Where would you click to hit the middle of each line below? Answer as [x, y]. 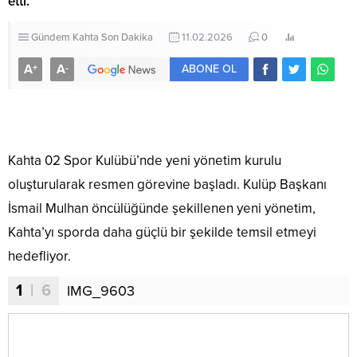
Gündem [51, 37]
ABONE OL [209, 69]
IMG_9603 [101, 291]
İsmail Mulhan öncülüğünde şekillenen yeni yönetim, [162, 208]
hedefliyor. [39, 256]
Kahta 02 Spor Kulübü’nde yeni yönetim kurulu [145, 161]
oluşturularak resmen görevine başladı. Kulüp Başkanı [167, 184]
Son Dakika [127, 37]
